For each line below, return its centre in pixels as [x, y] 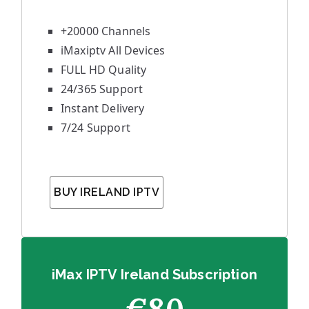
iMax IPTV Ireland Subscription [154, 275]
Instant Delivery [103, 108]
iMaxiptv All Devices [113, 50]
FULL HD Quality [104, 70]
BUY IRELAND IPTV [107, 192]
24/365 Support [102, 89]
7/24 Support [96, 128]
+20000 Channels [106, 31]
